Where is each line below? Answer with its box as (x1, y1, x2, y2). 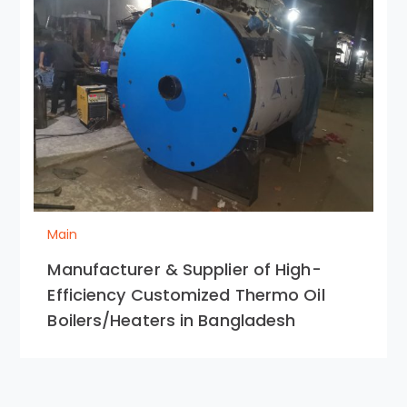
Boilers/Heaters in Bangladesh (47, 308, 296, 332)
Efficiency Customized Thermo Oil (47, 283, 325, 306)
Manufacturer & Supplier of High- (47, 257, 322, 281)
